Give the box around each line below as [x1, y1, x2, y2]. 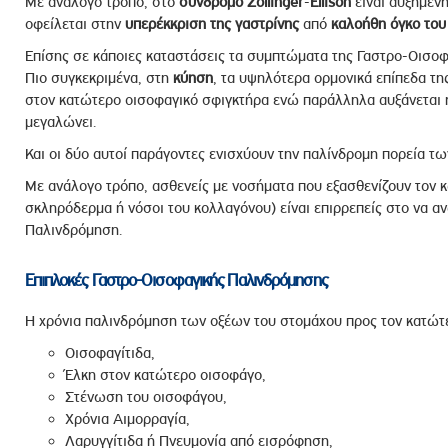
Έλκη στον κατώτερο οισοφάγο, [64, 366, 266, 384]
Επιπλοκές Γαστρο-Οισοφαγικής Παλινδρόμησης [24, 270, 328, 290]
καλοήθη [330, 15, 386, 33]
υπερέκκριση [124, 15, 206, 33]
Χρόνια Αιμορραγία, [64, 410, 190, 428]
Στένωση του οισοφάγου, [64, 388, 227, 406]
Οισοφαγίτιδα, [64, 344, 155, 362]
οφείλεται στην [24, 15, 125, 33]
